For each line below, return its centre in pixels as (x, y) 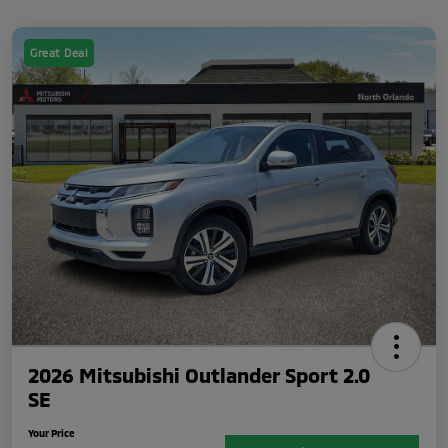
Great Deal (59, 52)
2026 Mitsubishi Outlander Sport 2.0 (199, 374)
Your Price (51, 432)
